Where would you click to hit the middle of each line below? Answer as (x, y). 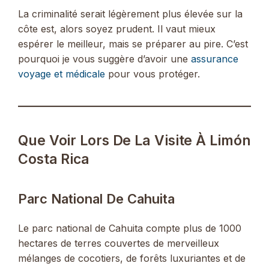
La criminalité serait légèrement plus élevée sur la (130, 14)
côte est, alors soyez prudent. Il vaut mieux (117, 29)
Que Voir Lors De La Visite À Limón (134, 141)
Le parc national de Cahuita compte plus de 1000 (130, 228)
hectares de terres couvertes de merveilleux (119, 243)
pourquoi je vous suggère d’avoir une (104, 59)
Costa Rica (54, 159)
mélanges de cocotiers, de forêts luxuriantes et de (132, 258)
